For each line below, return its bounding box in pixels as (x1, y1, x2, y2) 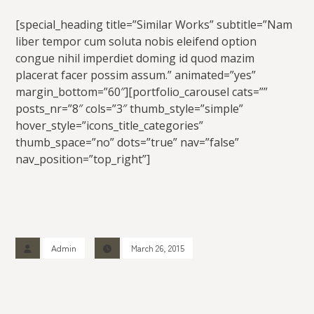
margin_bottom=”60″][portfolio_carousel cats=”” (15, 84, 268, 100)
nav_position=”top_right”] (15, 151, 151, 168)
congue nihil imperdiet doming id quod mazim (15, 50, 255, 67)
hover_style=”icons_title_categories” (15, 118, 204, 134)
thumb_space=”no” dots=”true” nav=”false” (15, 135, 240, 151)
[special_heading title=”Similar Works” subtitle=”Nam (15, 17, 293, 33)
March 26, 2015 (131, 242, 185, 254)
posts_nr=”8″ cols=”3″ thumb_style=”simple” (15, 101, 244, 117)
